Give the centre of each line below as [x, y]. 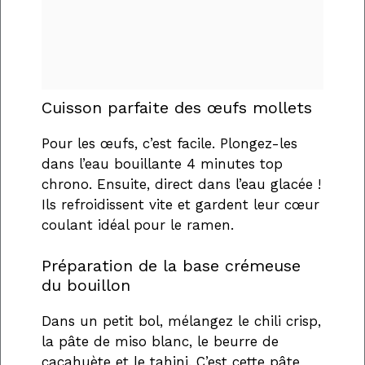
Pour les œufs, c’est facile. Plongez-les [169, 143]
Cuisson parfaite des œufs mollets [177, 107]
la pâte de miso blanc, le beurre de [160, 342]
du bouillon [86, 286]
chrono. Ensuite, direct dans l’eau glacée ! [181, 184]
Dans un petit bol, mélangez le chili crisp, [181, 321]
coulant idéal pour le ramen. [138, 224]
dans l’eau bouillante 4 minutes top [162, 163]
